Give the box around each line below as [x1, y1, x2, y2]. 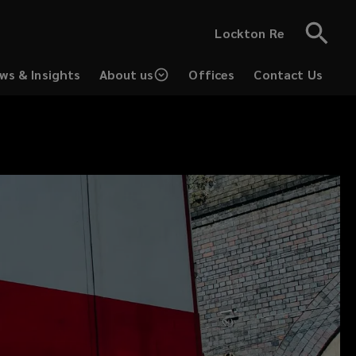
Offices [188, 66, 235, 83]
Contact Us [253, 66, 323, 83]
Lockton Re [215, 25, 284, 41]
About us [99, 66, 154, 83]
